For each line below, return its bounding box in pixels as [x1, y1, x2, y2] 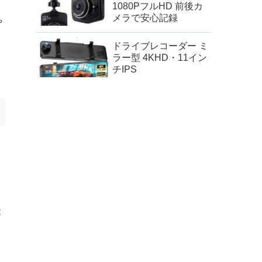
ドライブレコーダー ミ [112, 41, 208, 51]
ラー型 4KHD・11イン [112, 53, 207, 63]
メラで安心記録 [112, 12, 178, 23]
